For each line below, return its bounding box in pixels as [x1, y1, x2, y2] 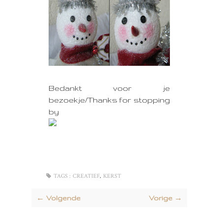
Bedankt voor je [49, 84, 170, 92]
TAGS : [54, 172, 71, 180]
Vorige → [148, 194, 182, 202]
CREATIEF [73, 172, 100, 180]
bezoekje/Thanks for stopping [49, 96, 170, 104]
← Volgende [36, 194, 81, 202]
